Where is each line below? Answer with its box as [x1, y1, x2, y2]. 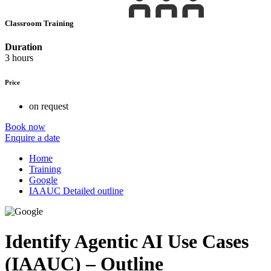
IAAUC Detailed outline [29, 186, 123, 197]
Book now [5, 122, 45, 132]
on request [29, 101, 68, 112]
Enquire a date [5, 132, 60, 143]
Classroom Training [5, 19, 76, 28]
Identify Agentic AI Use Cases [5, 230, 249, 252]
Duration [5, 42, 42, 53]
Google [29, 175, 57, 186]
